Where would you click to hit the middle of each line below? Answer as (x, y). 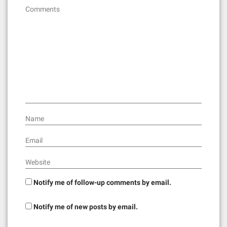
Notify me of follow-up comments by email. (102, 182)
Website (38, 162)
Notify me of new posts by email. (86, 207)
